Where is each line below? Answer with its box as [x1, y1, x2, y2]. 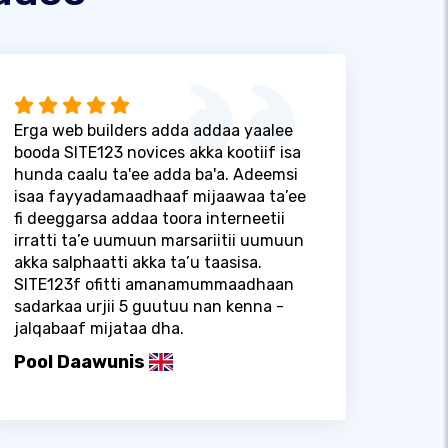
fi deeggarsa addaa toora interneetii [13, 208, 285, 228]
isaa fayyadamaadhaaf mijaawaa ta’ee [13, 186, 306, 206]
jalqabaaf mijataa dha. [13, 318, 184, 338]
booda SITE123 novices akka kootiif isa [13, 142, 301, 162]
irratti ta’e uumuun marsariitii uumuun [13, 230, 304, 250]
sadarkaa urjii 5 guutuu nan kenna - [13, 296, 284, 316]
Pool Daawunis [13, 350, 145, 373]
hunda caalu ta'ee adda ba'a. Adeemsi [13, 164, 298, 184]
